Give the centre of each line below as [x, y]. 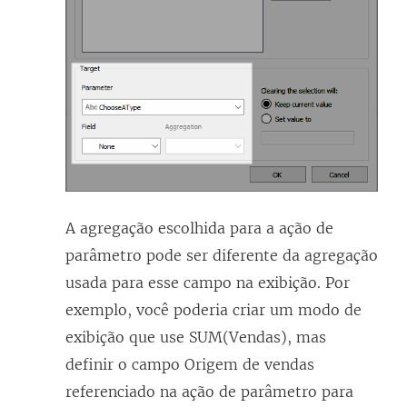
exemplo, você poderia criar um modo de [213, 310]
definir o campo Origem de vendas [190, 365]
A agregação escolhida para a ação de [199, 228]
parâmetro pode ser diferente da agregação [222, 256]
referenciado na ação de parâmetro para [209, 392]
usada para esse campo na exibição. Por [208, 283]
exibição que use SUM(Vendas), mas [196, 338]
